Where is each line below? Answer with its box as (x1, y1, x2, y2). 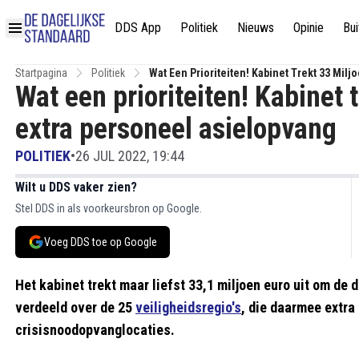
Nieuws (237, 19, 274, 35)
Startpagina (15, 67, 67, 79)
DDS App (115, 19, 161, 35)
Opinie (293, 19, 324, 35)
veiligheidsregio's (135, 299, 241, 316)
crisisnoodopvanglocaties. (15, 321, 175, 338)
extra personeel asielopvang (15, 112, 337, 146)
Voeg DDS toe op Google (44, 236, 157, 248)
